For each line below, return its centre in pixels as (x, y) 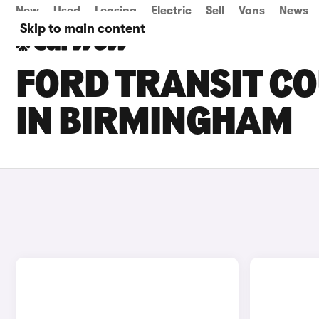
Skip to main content (83, 28)
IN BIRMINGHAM (154, 124)
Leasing (116, 11)
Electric (171, 11)
